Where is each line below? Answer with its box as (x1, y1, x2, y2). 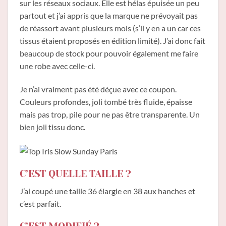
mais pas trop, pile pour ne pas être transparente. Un (20, 109, 200, 119)
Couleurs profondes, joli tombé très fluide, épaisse (20, 96, 192, 106)
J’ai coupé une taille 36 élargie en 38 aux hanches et (20, 186, 195, 196)
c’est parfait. (20, 199, 61, 209)
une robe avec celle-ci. (20, 61, 95, 71)
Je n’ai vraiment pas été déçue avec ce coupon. (20, 84, 177, 94)
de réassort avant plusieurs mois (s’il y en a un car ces (20, 23, 201, 33)
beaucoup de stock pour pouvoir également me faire (20, 48, 198, 58)
